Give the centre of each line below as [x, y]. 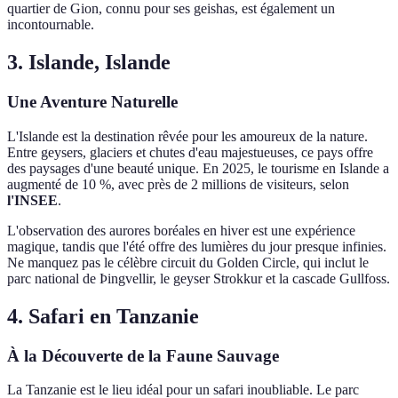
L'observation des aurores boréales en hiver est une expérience [181, 230]
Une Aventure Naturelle [92, 102]
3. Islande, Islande [89, 63]
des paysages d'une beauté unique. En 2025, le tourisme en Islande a [198, 168]
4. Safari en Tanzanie [103, 316]
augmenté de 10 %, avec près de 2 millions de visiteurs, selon [178, 184]
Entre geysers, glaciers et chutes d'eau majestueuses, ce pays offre [190, 152]
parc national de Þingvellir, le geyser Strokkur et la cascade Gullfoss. [199, 278]
